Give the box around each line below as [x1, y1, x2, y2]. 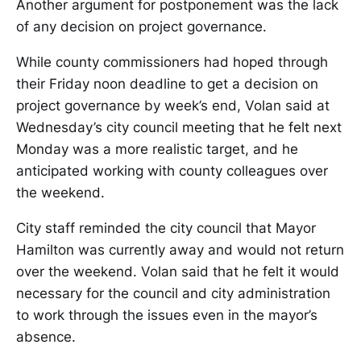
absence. [16, 328, 76, 345]
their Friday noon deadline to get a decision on [16, 75, 318, 92]
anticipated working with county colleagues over [16, 162, 328, 179]
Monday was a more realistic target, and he [16, 140, 298, 157]
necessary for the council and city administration [16, 284, 330, 301]
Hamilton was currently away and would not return [16, 241, 344, 258]
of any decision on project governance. [16, 18, 267, 35]
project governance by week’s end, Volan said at [16, 97, 330, 114]
